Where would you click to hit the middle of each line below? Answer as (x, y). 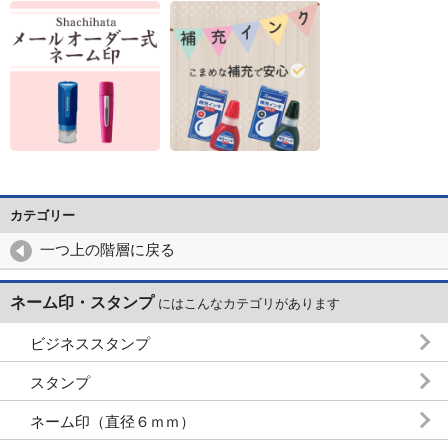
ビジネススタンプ (90, 343)
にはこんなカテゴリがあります (247, 303)
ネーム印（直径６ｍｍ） (112, 421)
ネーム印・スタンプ (82, 302)
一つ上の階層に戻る (107, 249)
